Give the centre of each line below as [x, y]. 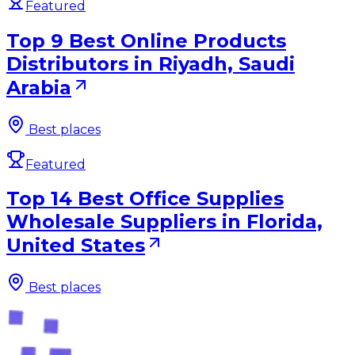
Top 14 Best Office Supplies [145, 199]
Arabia [39, 87]
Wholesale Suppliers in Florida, [164, 222]
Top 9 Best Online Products [146, 40]
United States [76, 246]
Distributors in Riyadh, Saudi [151, 63]
